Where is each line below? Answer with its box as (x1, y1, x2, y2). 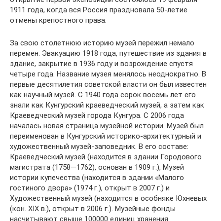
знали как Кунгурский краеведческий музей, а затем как (10, 101, 204, 110)
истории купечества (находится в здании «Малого (10, 173, 184, 182)
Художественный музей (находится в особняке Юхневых (10, 194, 207, 203)
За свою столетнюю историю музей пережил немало (10, 38, 194, 47)
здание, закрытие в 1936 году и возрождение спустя (10, 59, 193, 68)
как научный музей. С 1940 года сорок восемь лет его (10, 90, 196, 99)
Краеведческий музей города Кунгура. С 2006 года (10, 111, 184, 120)
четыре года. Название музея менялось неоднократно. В (10, 70, 206, 78)
